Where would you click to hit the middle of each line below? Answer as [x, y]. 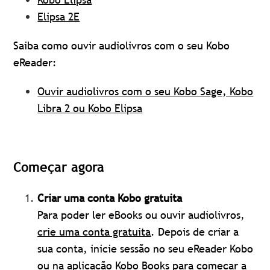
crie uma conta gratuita [94, 232]
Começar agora [59, 168]
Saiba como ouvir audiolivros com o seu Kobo [122, 46]
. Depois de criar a [195, 232]
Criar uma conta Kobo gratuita [110, 198]
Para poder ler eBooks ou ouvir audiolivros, [141, 215]
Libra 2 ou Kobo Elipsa [90, 108]
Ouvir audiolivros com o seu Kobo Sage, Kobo [146, 92]
